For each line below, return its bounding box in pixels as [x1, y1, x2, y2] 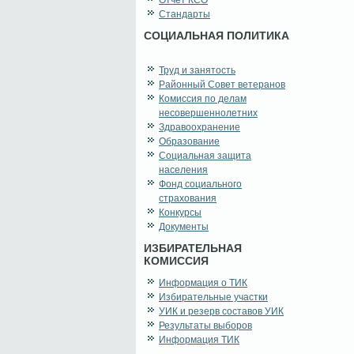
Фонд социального [159, 179, 242, 190]
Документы [159, 221, 209, 233]
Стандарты [159, 9, 210, 21]
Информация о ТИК [159, 277, 247, 289]
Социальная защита [159, 150, 251, 162]
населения [159, 164, 208, 176]
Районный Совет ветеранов [159, 79, 285, 91]
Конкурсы [159, 207, 201, 219]
